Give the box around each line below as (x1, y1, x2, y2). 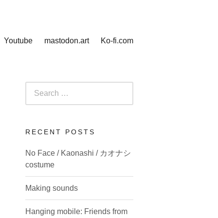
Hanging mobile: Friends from (25, 207, 127, 216)
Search (25, 83, 50, 91)
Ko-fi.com (101, 36, 133, 45)
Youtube (4, 36, 33, 45)
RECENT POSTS (25, 128, 95, 136)
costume (25, 161, 54, 169)
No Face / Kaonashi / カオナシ (25, 149, 131, 157)
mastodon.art (44, 36, 89, 45)
